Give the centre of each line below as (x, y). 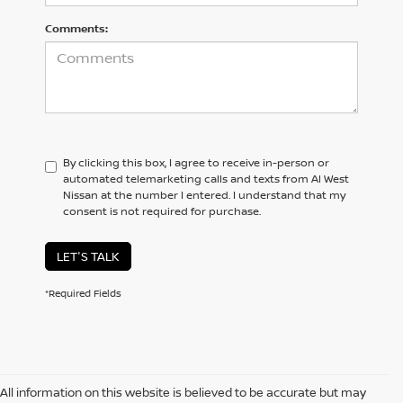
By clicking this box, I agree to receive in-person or (196, 163)
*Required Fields (83, 293)
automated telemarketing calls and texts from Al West (206, 179)
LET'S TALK (88, 257)
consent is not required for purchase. (162, 211)
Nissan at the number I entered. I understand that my (204, 195)
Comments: (76, 29)
